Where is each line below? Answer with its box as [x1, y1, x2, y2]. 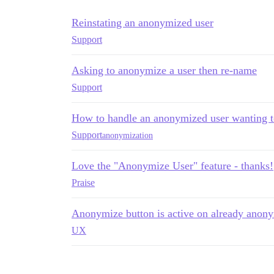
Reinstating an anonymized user [72, 17, 213, 29]
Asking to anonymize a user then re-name [72, 64, 257, 76]
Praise [72, 177, 95, 188]
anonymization [102, 130, 153, 140]
